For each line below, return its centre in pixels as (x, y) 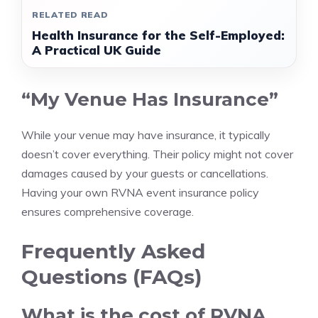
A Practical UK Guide (97, 50)
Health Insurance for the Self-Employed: (158, 35)
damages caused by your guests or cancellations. (145, 173)
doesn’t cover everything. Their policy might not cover (157, 154)
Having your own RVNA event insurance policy (140, 192)
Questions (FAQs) (111, 277)
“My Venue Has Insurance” (150, 99)
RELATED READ (70, 15)
